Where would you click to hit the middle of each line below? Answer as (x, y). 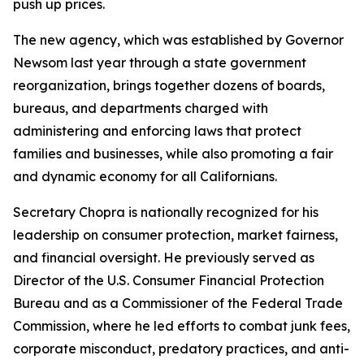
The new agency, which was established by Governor (178, 40)
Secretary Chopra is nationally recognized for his (166, 212)
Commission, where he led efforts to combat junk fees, (182, 326)
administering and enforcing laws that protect (157, 131)
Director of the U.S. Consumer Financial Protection (169, 280)
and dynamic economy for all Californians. (145, 176)
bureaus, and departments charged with (141, 108)
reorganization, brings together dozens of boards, (169, 85)
